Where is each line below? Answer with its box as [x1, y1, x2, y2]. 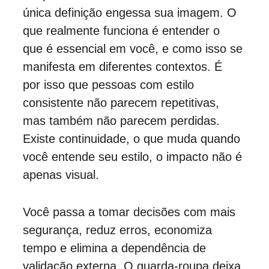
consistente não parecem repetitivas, [22, 96, 223, 109]
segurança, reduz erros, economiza [22, 223, 216, 237]
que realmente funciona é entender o [22, 24, 223, 37]
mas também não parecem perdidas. [22, 114, 223, 127]
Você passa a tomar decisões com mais [22, 205, 239, 219]
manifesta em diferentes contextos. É [22, 60, 226, 73]
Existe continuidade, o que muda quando [22, 132, 244, 145]
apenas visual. [22, 168, 99, 181]
